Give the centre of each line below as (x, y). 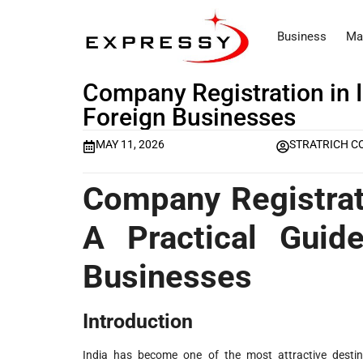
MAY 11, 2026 (130, 145)
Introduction (138, 321)
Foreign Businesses (189, 117)
